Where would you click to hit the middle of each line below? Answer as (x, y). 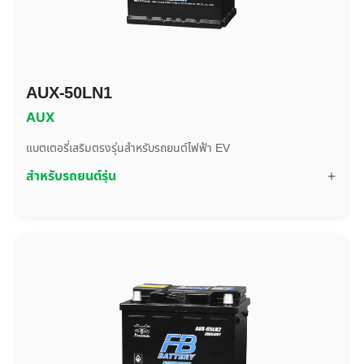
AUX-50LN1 (69, 93)
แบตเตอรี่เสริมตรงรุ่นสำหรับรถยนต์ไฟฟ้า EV (128, 148)
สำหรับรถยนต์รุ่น (71, 176)
